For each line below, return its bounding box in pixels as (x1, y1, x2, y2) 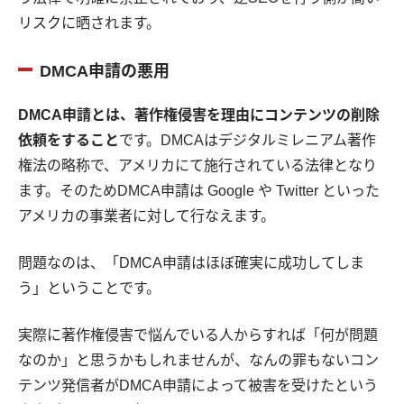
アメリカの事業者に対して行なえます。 (18, 208, 275, 225)
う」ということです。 (18, 280, 161, 297)
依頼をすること (18, 133, 119, 149)
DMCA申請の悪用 (40, 62, 170, 81)
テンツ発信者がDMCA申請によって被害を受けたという (18, 378, 378, 394)
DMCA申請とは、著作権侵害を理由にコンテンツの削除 (18, 107, 380, 124)
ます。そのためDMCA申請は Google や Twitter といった (18, 183, 380, 199)
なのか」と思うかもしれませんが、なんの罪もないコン (18, 353, 379, 369)
